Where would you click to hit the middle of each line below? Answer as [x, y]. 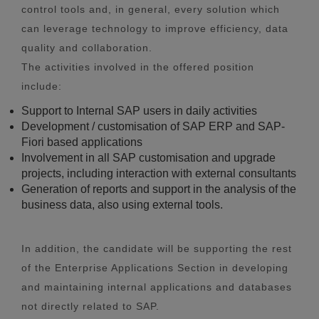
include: [42, 86]
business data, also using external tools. [122, 204]
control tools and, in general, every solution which [151, 9]
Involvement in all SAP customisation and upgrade [148, 157]
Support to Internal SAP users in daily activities [139, 110]
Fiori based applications [82, 142]
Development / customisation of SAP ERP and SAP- [153, 126]
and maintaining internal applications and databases [157, 287]
